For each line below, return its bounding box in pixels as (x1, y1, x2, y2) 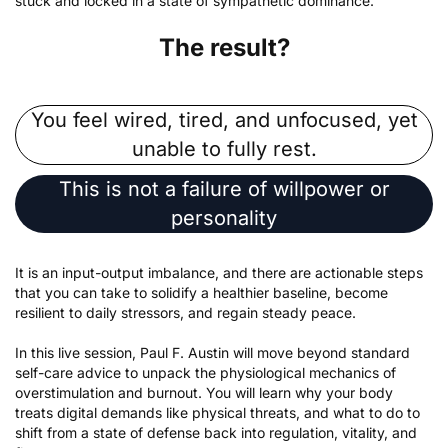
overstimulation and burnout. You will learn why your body (15, 384, 393, 402)
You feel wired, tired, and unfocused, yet (30, 108, 418, 133)
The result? (158, 33, 290, 63)
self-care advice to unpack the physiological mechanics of (15, 364, 396, 382)
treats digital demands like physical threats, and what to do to (15, 404, 420, 422)
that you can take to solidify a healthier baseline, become (15, 284, 388, 302)
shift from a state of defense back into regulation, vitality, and (15, 424, 417, 442)
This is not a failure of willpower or (58, 177, 390, 202)
